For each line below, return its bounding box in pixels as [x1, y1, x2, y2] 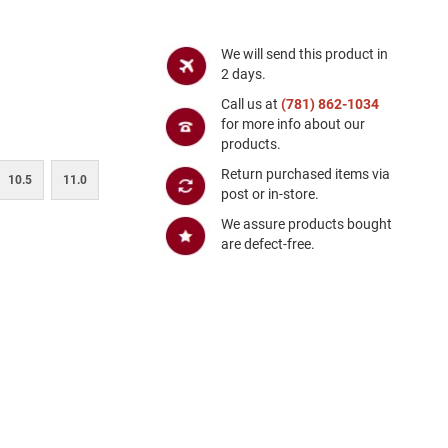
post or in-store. [220, 185, 319, 202]
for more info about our [220, 115, 365, 132]
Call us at [220, 95, 281, 112]
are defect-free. [220, 235, 315, 252]
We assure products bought [220, 215, 392, 232]
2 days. [220, 65, 266, 82]
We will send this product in [220, 45, 388, 62]
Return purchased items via [220, 165, 390, 182]
